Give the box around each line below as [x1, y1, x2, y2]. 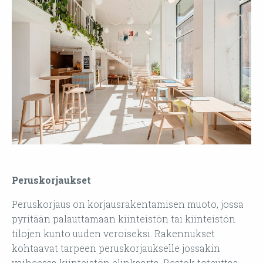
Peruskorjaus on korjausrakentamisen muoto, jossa [12, 198, 244, 211]
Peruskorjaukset [12, 174, 91, 187]
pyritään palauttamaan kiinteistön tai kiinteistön [12, 213, 235, 225]
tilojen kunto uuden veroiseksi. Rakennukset [12, 227, 215, 240]
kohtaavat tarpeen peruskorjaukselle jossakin [12, 242, 220, 255]
